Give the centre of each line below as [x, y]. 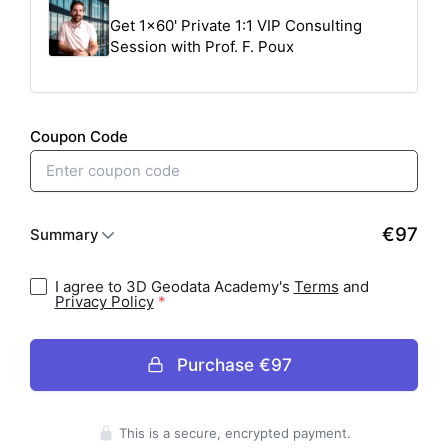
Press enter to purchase [276, 389]
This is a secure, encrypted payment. [234, 432]
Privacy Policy [104, 301]
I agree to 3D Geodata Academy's [174, 286]
